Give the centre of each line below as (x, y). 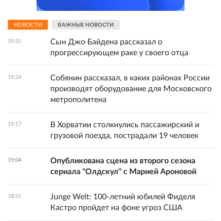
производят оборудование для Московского (131, 89)
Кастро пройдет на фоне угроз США (116, 208)
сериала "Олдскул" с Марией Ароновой (123, 172)
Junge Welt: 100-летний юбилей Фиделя (123, 197)
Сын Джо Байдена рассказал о (106, 42)
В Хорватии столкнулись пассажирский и (125, 125)
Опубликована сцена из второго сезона (123, 161)
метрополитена (78, 100)
